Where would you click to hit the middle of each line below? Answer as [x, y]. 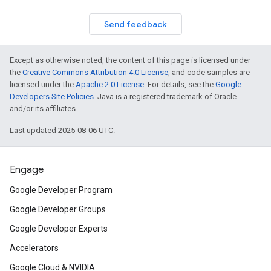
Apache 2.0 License [110, 84]
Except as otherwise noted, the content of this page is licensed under [130, 60]
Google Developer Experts [59, 229]
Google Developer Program [61, 190]
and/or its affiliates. [44, 109]
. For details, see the [180, 84]
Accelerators [34, 248]
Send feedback [135, 24]
